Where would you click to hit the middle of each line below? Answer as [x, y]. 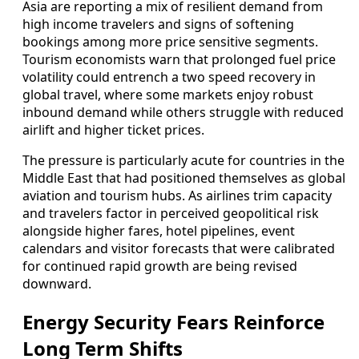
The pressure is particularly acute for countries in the [184, 161]
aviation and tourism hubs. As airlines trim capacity [177, 196]
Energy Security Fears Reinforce [173, 322]
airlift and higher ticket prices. [113, 130]
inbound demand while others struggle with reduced [183, 113]
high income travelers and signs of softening [158, 24]
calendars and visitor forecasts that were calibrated [179, 249]
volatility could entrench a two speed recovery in [169, 77]
